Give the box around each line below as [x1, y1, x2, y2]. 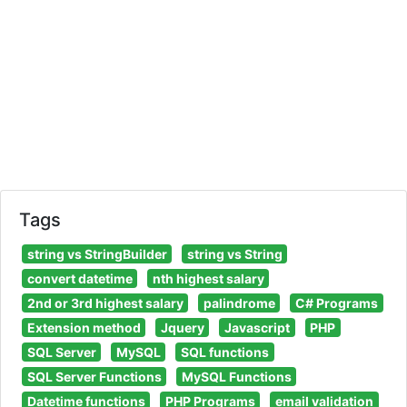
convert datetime [26, 270, 133, 286]
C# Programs [294, 294, 378, 311]
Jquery [160, 319, 204, 335]
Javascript [223, 319, 290, 335]
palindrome [203, 294, 275, 311]
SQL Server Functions [26, 368, 162, 384]
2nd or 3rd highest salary [26, 294, 184, 311]
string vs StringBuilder [26, 245, 167, 262]
